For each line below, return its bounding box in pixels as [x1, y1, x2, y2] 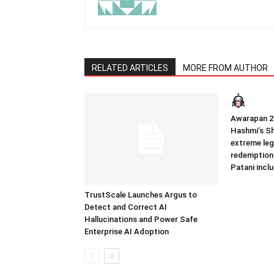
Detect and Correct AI [84, 202, 167, 212]
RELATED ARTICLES [92, 63, 168, 73]
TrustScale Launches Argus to [84, 190, 197, 199]
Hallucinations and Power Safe [84, 215, 198, 224]
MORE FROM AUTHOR [183, 63, 268, 73]
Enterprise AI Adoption [84, 227, 169, 236]
